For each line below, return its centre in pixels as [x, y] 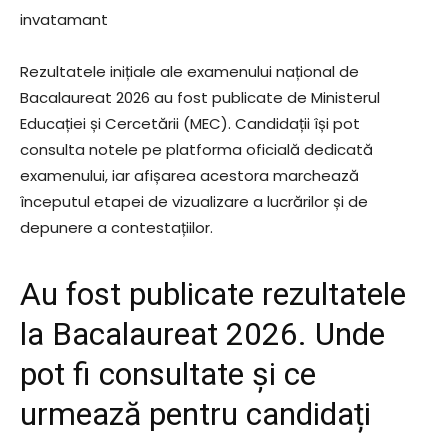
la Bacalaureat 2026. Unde [202, 334]
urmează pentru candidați [195, 414]
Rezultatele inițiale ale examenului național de [189, 71]
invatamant [64, 19]
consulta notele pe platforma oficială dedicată [196, 149]
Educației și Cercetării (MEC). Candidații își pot [190, 123]
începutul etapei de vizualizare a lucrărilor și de [194, 201]
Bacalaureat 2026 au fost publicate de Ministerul [200, 97]
